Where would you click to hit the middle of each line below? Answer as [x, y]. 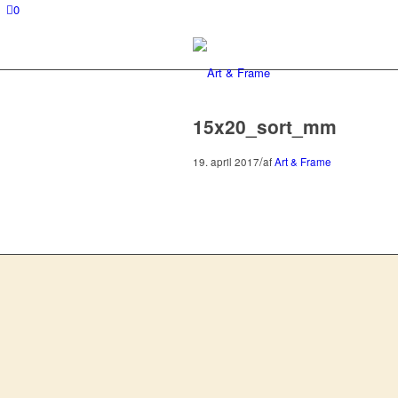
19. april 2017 [226, 162]
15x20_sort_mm [265, 126]
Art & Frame [303, 162]
